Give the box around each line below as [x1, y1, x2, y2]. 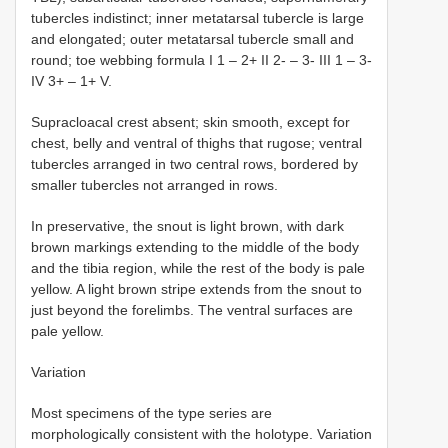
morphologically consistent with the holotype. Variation [31, 426, 372, 443]
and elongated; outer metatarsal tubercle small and [31, 31, 354, 48]
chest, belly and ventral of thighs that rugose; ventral [31, 135, 362, 152]
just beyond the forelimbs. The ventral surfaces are [31, 302, 353, 319]
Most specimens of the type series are [31, 405, 272, 422]
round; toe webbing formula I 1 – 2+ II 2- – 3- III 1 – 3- [31, 52, 372, 69]
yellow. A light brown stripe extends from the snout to [31, 281, 362, 298]
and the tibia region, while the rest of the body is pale [31, 260, 365, 277]
